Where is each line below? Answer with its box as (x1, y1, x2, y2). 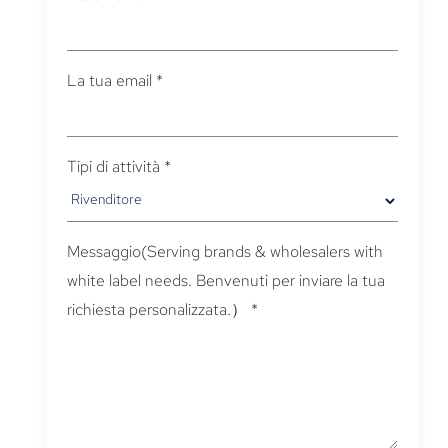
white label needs (66, 270, 188, 291)
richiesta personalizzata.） (66, 299, 247, 320)
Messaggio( (66, 241, 147, 262)
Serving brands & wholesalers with (146, 241, 383, 262)
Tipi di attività (66, 156, 160, 177)
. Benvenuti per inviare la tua (187, 270, 385, 291)
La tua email (66, 70, 152, 91)
